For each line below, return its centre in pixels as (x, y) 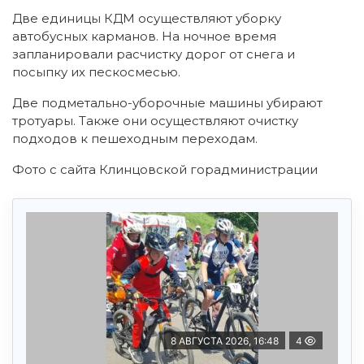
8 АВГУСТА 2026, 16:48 (225, 341)
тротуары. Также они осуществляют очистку (155, 121)
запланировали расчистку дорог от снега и (154, 54)
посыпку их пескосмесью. (96, 72)
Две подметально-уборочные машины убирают (167, 103)
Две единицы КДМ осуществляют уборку (147, 19)
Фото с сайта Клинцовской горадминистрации (165, 170)
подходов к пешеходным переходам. (135, 139)
